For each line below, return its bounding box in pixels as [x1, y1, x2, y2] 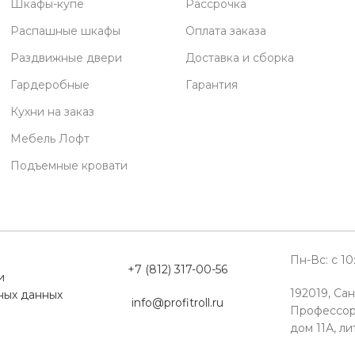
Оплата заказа [185, 24, 266, 39]
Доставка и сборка [185, 51, 294, 66]
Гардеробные [10, 78, 90, 93]
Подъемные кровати [10, 158, 128, 174]
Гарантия [185, 78, 238, 93]
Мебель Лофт [10, 132, 90, 147]
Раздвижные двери [10, 51, 123, 66]
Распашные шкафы [10, 24, 121, 39]
